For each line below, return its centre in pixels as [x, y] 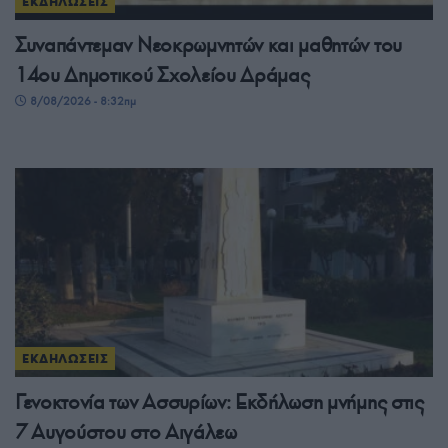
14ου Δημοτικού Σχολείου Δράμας [162, 75]
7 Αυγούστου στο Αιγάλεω [126, 432]
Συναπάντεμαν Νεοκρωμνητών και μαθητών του [208, 45]
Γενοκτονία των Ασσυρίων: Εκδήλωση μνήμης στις [219, 402]
